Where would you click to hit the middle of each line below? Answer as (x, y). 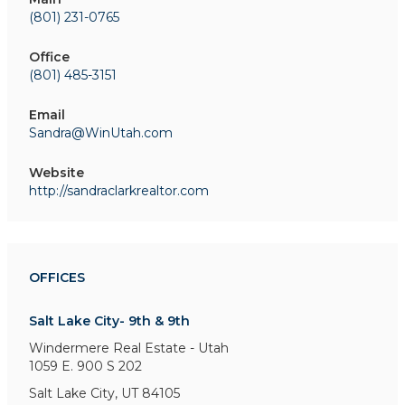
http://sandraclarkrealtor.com (119, 190)
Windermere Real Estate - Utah (129, 348)
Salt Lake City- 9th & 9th (109, 320)
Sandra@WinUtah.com (101, 132)
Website (57, 172)
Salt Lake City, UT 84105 (104, 393)
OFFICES (57, 277)
